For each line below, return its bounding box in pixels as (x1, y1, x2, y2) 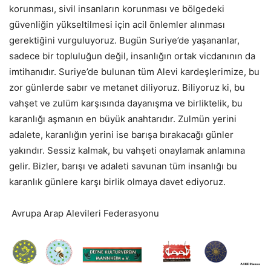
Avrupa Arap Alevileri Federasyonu (9, 207, 159, 219)
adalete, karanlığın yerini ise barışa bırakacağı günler (9, 129, 233, 140)
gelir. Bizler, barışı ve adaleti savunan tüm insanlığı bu (9, 160, 237, 172)
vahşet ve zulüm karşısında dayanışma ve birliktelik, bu (9, 97, 243, 109)
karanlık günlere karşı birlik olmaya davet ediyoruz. (9, 176, 226, 188)
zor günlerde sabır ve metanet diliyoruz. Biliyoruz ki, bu (9, 82, 245, 93)
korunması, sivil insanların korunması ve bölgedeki (9, 3, 224, 15)
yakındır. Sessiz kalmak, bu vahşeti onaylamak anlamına (9, 145, 245, 156)
